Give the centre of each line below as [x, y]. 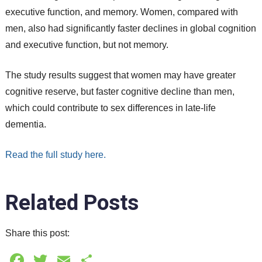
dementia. [25, 124]
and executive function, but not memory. [87, 44]
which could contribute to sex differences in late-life [110, 108]
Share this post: [37, 233]
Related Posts [72, 203]
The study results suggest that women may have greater [120, 75]
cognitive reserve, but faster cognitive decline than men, [120, 91]
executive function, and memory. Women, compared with [121, 12]
